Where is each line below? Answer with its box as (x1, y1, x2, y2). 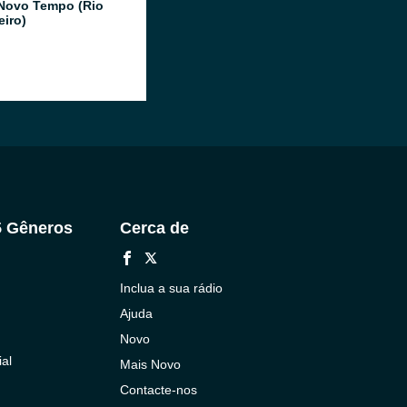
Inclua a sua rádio (119, 281, 223, 295)
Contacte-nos (119, 382, 197, 397)
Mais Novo (119, 357, 181, 372)
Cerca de (119, 219, 189, 237)
